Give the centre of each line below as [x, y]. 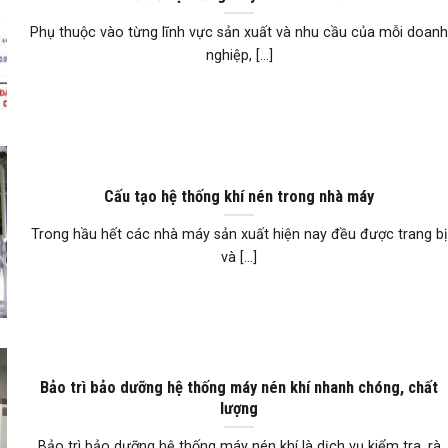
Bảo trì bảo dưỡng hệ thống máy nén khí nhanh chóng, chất [239, 387]
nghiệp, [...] [239, 56]
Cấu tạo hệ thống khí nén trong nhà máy [239, 196]
